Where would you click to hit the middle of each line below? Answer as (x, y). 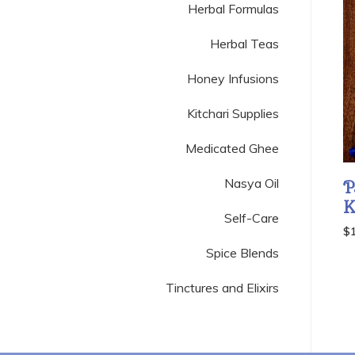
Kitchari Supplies (233, 113)
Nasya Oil (252, 183)
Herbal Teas (244, 44)
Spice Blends (242, 253)
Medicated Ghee (232, 148)
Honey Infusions (233, 78)
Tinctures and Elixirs (222, 288)
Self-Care (252, 218)
